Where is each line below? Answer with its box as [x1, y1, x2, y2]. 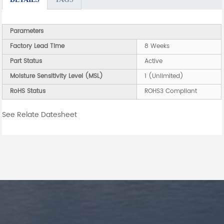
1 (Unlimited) [144, 71, 184, 81]
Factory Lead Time [10, 41, 65, 51]
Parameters [10, 26, 44, 36]
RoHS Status [10, 86, 46, 96]
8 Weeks [144, 41, 170, 51]
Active [144, 56, 163, 66]
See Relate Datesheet [2, 109, 77, 121]
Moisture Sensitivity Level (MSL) [10, 71, 103, 81]
